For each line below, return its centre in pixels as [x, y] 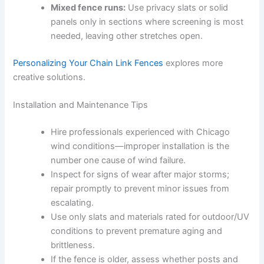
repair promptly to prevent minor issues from [140, 189]
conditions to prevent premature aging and [137, 231]
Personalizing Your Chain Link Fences [88, 63]
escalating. [72, 203]
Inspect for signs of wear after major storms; [140, 175]
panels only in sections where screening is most [147, 22]
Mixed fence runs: [88, 8]
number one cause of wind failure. [118, 161]
